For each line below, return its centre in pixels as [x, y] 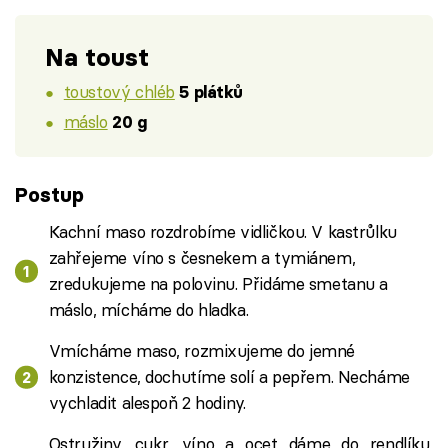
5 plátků [211, 91]
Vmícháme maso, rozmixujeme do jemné [201, 350]
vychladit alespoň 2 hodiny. [147, 402]
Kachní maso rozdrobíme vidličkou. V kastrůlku [222, 231]
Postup [49, 194]
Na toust [97, 58]
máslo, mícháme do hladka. [148, 309]
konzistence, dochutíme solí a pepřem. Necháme [229, 376]
